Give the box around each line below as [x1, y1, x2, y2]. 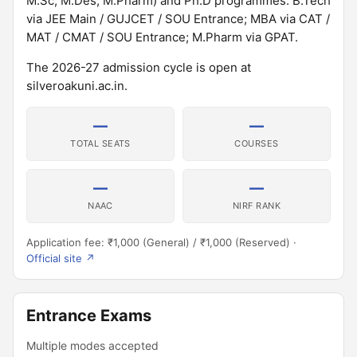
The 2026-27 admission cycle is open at [26, 60, 251, 75]
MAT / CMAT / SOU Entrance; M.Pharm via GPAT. [26, 29, 298, 45]
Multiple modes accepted [26, 339, 159, 352]
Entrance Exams [26, 306, 151, 325]
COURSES [234, 138, 279, 149]
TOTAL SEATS [70, 138, 131, 149]
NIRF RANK [233, 200, 280, 211]
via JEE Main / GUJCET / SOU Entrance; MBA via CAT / [26, 11, 330, 26]
